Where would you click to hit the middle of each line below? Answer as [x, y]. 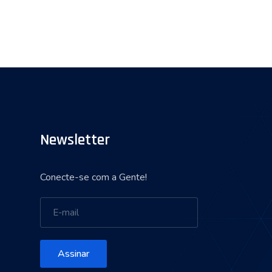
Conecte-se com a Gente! [93, 177]
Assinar [73, 254]
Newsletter [75, 140]
